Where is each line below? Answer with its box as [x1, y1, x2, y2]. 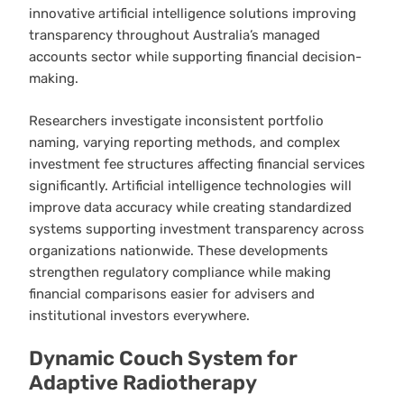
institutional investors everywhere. [29, 307, 250, 324]
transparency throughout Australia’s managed [29, 27, 320, 44]
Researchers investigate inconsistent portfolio [29, 112, 324, 129]
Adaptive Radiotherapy [29, 371, 257, 396]
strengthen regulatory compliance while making [29, 263, 331, 280]
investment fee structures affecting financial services [29, 155, 365, 172]
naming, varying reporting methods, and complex [29, 133, 340, 151]
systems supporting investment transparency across [29, 220, 364, 237]
